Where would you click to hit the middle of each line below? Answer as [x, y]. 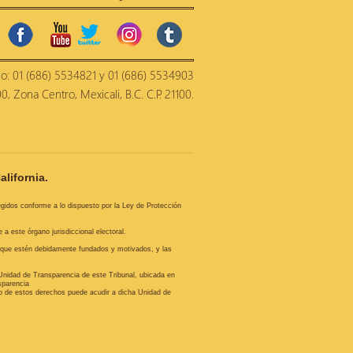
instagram [219, 30]
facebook [108, 30]
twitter [169, 30]
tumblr [251, 30]
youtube [146, 30]
